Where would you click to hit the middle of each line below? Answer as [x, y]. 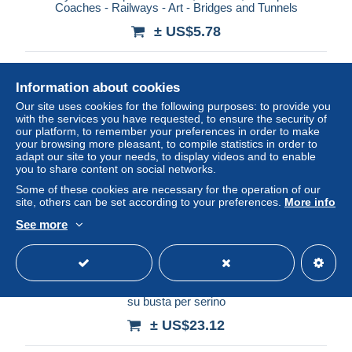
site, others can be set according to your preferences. [150, 202]
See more [42, 224]
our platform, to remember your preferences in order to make [168, 131]
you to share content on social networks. [116, 169]
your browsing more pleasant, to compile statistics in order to [167, 144]
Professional [296, 68]
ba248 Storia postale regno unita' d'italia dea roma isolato [176, 288]
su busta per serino [176, 301]
